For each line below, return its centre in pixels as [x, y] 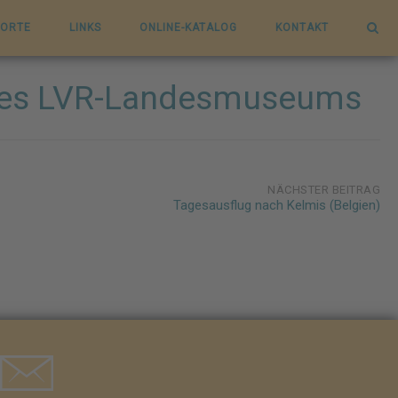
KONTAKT [302, 28]
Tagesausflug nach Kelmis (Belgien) [277, 205]
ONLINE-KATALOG [188, 28]
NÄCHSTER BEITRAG [324, 190]
